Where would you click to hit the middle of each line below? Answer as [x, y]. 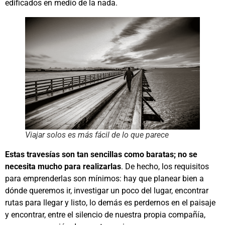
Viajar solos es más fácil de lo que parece [97, 135]
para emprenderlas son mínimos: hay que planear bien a [104, 178]
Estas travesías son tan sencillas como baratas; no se [101, 154]
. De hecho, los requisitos [165, 166]
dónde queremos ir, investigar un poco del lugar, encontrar [107, 190]
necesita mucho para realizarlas [63, 166]
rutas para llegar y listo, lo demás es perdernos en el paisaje [110, 202]
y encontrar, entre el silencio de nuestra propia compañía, [105, 214]
